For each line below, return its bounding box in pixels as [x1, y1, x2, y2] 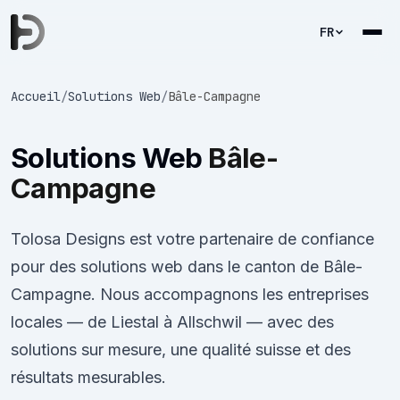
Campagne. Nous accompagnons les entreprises [11, 285, 369, 304]
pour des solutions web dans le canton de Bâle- [11, 257, 362, 276]
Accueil [11, 88, 61, 104]
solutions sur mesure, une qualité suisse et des [11, 340, 351, 359]
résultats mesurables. [11, 368, 166, 387]
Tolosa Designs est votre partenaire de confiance [11, 229, 374, 248]
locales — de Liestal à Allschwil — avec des [11, 312, 334, 331]
